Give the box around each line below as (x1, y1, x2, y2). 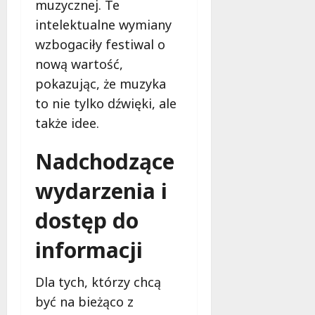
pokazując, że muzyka (35, 75, 166, 93)
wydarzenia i (35, 176, 167, 206)
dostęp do (35, 206, 139, 236)
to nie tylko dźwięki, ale (35, 95, 176, 112)
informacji (35, 236, 143, 265)
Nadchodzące (35, 147, 174, 176)
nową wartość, (35, 56, 123, 73)
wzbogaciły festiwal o (35, 36, 165, 53)
